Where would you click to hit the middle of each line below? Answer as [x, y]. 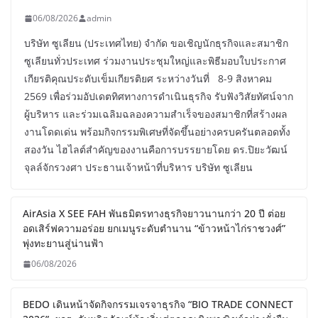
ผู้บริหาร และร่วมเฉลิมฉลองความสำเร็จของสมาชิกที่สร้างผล [156, 114]
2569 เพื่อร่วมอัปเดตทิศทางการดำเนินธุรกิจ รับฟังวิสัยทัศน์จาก [159, 97]
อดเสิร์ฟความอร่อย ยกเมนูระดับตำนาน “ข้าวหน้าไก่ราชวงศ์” [154, 229]
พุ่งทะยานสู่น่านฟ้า [63, 243]
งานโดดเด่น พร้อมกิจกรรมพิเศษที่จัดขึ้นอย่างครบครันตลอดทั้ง [157, 132]
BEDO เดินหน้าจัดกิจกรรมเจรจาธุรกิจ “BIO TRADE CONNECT [158, 305]
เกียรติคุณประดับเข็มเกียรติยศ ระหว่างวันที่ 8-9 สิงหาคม [148, 79]
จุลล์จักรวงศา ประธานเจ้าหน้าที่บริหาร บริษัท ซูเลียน [138, 168]
